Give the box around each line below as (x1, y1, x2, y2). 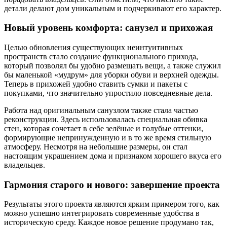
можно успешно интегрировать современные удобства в (4, 209, 200, 218)
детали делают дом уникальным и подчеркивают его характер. (4, 4, 221, 13)
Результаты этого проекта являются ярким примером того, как (4, 200, 219, 209)
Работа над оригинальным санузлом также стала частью (4, 106, 198, 115)
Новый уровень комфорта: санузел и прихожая (4, 22, 213, 33)
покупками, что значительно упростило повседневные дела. (4, 89, 212, 97)
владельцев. (4, 161, 45, 169)
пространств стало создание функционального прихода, (4, 52, 198, 61)
